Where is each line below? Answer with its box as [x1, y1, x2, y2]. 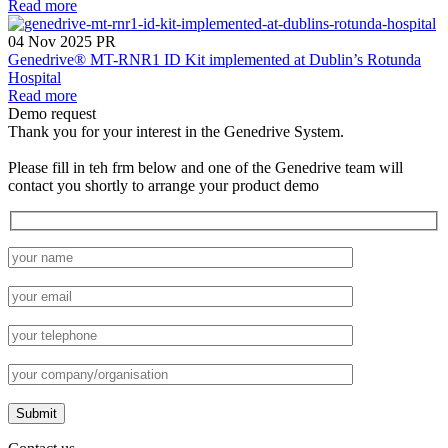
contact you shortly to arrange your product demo [8, 177, 319, 195]
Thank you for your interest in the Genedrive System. [8, 123, 344, 141]
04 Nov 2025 [8, 33, 92, 51]
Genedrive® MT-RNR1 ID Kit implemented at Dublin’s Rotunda [8, 51, 421, 69]
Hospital [8, 69, 61, 87]
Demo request [8, 105, 96, 123]
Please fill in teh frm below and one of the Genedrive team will [8, 159, 403, 177]
